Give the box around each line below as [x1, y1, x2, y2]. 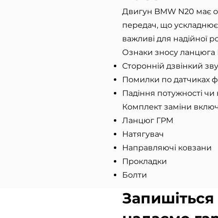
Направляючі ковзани [122, 143, 212, 152]
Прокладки [122, 157, 167, 166]
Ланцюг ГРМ [122, 116, 173, 125]
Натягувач [122, 129, 164, 139]
